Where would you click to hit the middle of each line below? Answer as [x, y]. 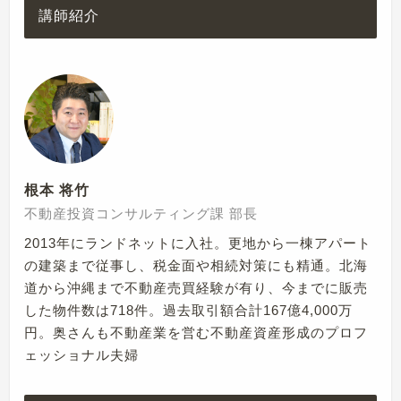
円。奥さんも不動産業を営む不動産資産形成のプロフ [196, 333]
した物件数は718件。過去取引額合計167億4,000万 [189, 311]
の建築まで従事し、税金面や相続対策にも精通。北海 [196, 266]
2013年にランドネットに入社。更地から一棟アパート [198, 243]
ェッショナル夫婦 [82, 355]
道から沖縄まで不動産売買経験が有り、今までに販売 [196, 288]
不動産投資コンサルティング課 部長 [141, 214]
